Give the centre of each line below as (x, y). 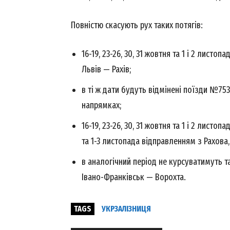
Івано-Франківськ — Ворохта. (134, 177)
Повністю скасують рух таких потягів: (137, 25)
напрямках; (101, 106)
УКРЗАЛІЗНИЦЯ (126, 209)
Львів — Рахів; (106, 70)
